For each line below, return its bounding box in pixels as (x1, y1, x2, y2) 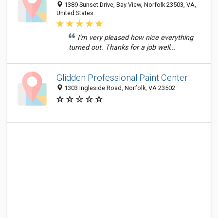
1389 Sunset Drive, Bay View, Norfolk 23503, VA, (63, 1, 196, 8)
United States (56, 9, 93, 17)
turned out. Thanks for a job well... (69, 43, 176, 52)
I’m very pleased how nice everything (77, 34, 193, 42)
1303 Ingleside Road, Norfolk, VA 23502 (63, 84, 175, 92)
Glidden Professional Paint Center (56, 73, 188, 83)
